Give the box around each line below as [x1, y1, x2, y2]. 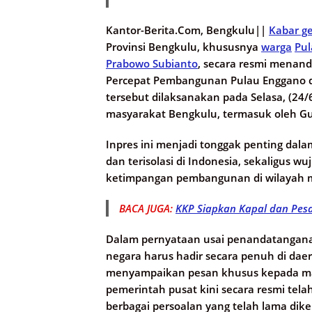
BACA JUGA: [119, 201, 175, 216]
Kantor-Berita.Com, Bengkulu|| [106, 23, 266, 38]
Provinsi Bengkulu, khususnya [106, 40, 261, 54]
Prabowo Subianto [106, 56, 198, 71]
